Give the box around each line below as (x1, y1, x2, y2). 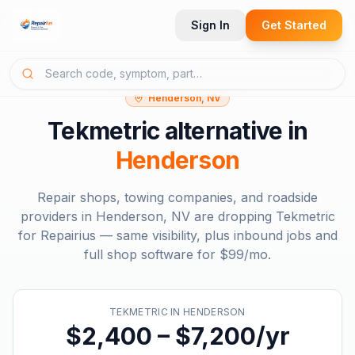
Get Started (261, 18, 326, 32)
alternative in (159, 116, 307, 145)
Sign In (191, 18, 230, 32)
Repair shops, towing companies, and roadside (37, 189, 318, 205)
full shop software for (84, 246, 219, 262)
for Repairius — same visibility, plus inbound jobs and (17, 227, 338, 243)
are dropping (189, 208, 276, 224)
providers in (20, 208, 96, 224)
